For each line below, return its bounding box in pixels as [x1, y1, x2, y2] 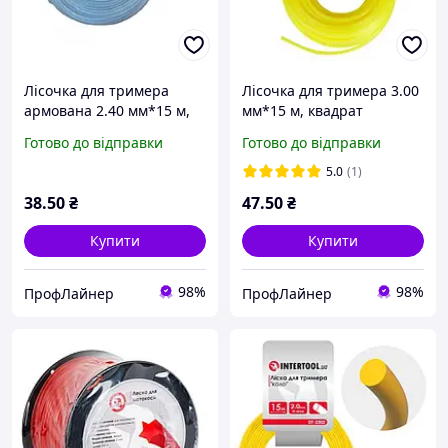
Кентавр [242, 121, 300, 141]
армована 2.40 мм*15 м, [24, 101, 190, 121]
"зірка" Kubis [24, 121, 113, 141]
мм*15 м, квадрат [242, 101, 363, 121]
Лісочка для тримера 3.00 [242, 81, 419, 101]
